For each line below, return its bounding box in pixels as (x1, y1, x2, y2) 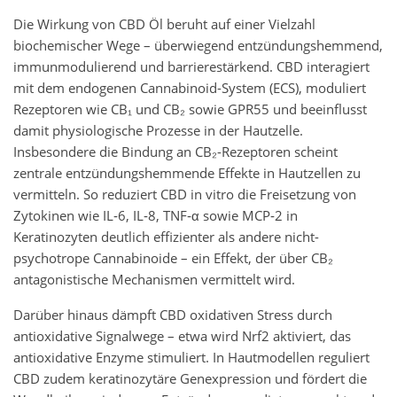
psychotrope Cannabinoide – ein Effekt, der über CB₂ (13, 249, 333, 269)
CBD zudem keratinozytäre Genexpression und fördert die (13, 370, 367, 389)
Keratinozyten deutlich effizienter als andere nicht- (13, 228, 319, 247)
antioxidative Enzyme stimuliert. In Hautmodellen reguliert (13, 348, 370, 368)
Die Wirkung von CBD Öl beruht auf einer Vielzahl (13, 15, 315, 35)
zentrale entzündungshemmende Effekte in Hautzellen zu (13, 164, 361, 183)
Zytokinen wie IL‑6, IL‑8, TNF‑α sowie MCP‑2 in (13, 206, 298, 226)
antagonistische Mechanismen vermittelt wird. (13, 270, 295, 290)
